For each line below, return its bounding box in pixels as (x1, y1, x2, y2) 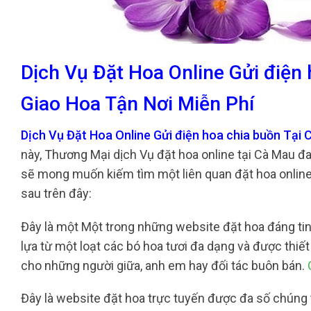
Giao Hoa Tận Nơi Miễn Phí (21, 92, 254, 116)
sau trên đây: (21, 186, 92, 201)
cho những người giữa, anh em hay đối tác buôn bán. (21, 258, 308, 273)
